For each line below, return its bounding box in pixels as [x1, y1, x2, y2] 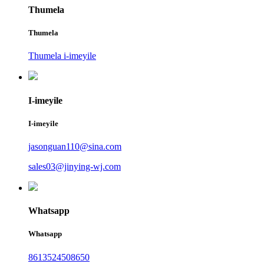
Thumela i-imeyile [28, 51, 96, 61]
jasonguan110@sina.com [28, 141, 121, 152]
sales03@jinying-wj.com [28, 161, 121, 172]
